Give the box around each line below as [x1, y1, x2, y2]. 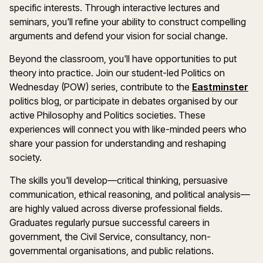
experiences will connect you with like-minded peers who [9, 123, 247, 135]
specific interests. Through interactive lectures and [9, 2, 220, 14]
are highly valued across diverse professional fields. [9, 203, 222, 214]
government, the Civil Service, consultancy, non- [9, 231, 211, 242]
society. [9, 151, 44, 163]
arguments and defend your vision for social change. [9, 30, 230, 42]
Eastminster [192, 81, 248, 93]
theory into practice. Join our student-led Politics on [9, 67, 225, 79]
